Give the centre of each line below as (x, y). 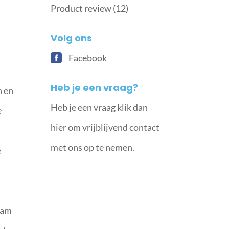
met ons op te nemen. (92, 147)
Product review (81, 8)
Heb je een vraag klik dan (99, 107)
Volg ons (71, 38)
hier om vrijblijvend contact (105, 127)
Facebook (87, 58)
